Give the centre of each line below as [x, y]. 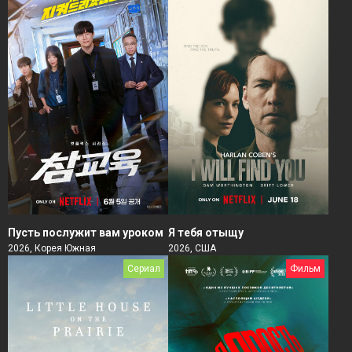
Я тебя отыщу [206, 233]
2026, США [192, 249]
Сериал [144, 269]
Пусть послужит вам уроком [86, 233]
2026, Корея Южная [52, 249]
